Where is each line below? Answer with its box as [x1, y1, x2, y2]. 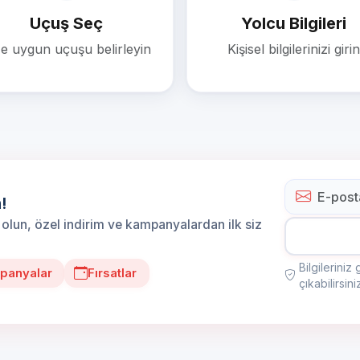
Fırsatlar [88, 266, 137, 281]
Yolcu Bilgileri [241, 13, 346, 33]
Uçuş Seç [30, 13, 103, 33]
